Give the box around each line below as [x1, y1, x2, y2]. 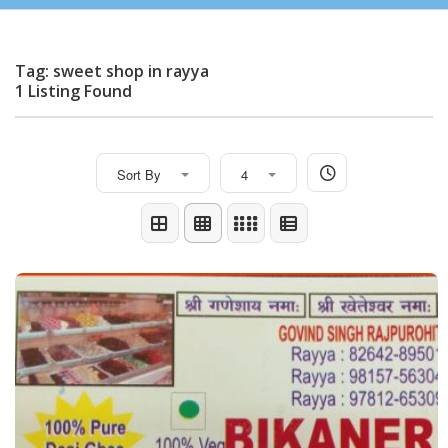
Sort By [117, 164, 161, 184]
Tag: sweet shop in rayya [15, 59, 209, 82]
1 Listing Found [15, 79, 132, 102]
